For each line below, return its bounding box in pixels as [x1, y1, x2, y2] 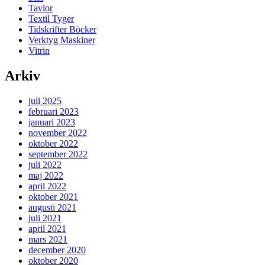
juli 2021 [28, 212, 62, 223]
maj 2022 [28, 170, 63, 180]
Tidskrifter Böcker [28, 24, 96, 34]
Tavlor [28, 2, 53, 13]
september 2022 [28, 148, 88, 159]
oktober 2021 [28, 191, 78, 202]
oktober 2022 [28, 138, 78, 148]
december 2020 [28, 244, 86, 255]
